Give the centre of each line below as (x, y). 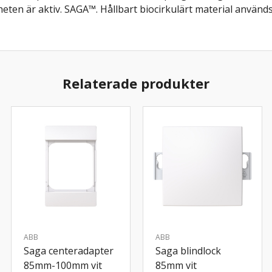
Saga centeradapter (69, 250)
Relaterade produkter (136, 83)
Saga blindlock (188, 250)
